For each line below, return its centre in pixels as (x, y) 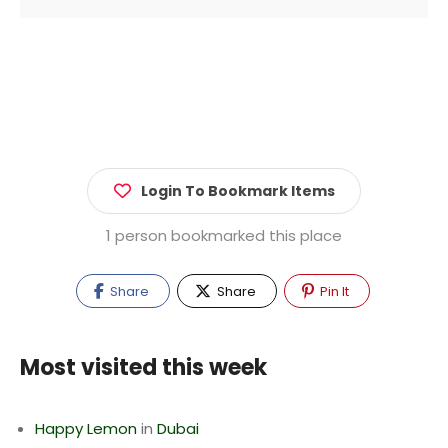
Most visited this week (143, 367)
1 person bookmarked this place (224, 235)
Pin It (332, 291)
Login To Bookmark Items (238, 191)
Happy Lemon (86, 428)
